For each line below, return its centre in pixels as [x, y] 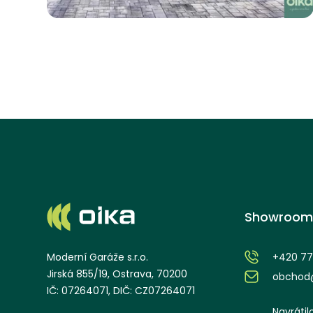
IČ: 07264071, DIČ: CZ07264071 [121, 291]
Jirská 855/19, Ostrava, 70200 [117, 274]
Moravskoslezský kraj [232, 10]
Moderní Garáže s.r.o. [98, 257]
